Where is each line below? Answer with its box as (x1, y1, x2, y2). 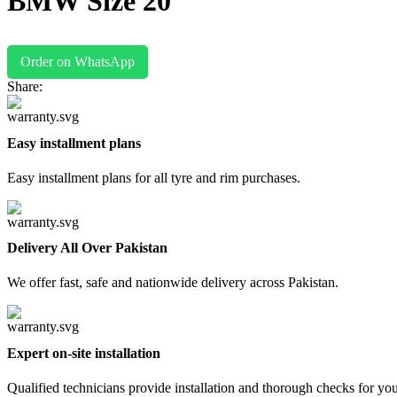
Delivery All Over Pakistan (7, 240, 167, 256)
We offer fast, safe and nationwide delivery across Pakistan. (7, 275, 339, 291)
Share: (7, 79, 43, 95)
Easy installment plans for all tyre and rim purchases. (7, 169, 300, 185)
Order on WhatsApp (20, 54, 135, 70)
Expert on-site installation (7, 345, 160, 361)
